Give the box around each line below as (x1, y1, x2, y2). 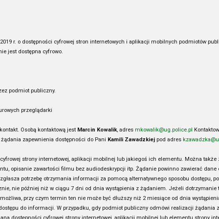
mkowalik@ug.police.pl (135, 127, 193, 133)
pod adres (156, 136, 183, 143)
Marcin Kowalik (77, 127, 117, 133)
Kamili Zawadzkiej (108, 136, 156, 143)
